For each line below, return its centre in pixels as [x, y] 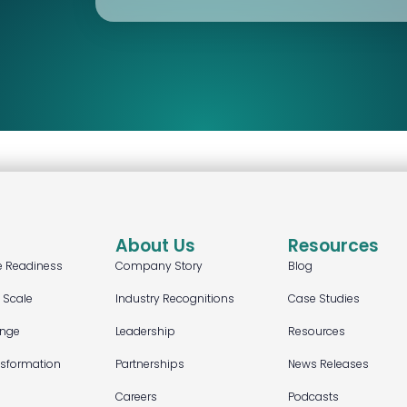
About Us [155, 246]
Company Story [159, 266]
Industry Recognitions [175, 298]
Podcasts [313, 397]
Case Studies [324, 298]
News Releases [328, 364]
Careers [136, 397]
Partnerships [150, 364]
